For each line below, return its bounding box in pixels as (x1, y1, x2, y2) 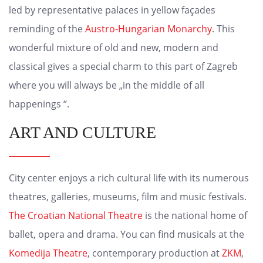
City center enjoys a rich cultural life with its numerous (9, 171, 249, 185)
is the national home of (143, 209, 247, 222)
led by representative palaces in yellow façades (9, 4, 215, 17)
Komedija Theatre (9, 247, 87, 260)
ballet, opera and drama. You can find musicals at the (9, 228, 244, 241)
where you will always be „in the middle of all (9, 79, 204, 92)
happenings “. (9, 97, 69, 111)
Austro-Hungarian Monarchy (85, 22, 212, 36)
